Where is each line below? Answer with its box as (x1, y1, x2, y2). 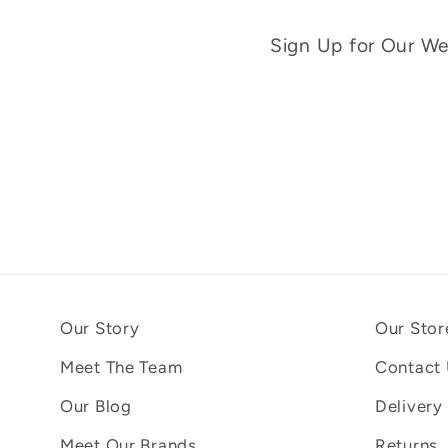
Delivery (375, 395, 443, 416)
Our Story (60, 317, 140, 338)
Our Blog (60, 395, 132, 416)
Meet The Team (60, 356, 183, 377)
